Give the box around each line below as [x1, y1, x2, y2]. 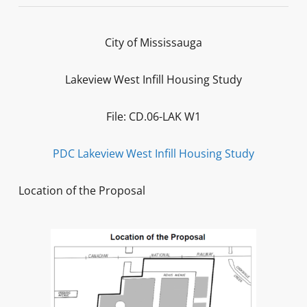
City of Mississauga [104, 35, 202, 50]
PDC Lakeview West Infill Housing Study [52, 146, 254, 161]
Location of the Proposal [18, 183, 145, 198]
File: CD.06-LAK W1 [106, 109, 201, 124]
